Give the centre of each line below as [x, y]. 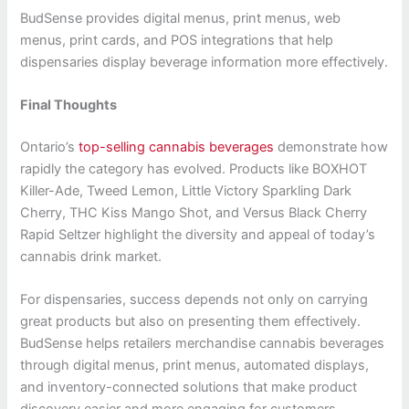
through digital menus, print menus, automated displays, [195, 366]
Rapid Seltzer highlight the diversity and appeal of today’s [198, 235]
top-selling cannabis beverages [177, 147]
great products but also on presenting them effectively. [191, 322]
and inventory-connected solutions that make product [189, 388]
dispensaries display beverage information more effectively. [204, 62]
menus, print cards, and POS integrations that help [177, 40]
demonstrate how [331, 147]
